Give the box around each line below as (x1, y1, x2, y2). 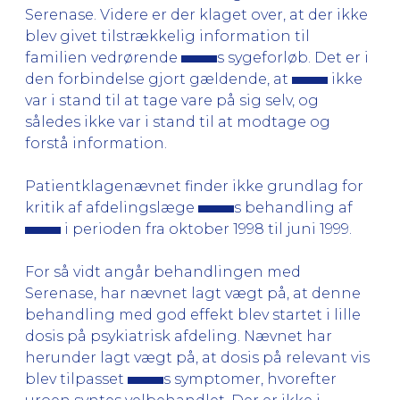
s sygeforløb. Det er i (217, 48, 369, 66)
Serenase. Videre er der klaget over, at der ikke (25, 5, 368, 23)
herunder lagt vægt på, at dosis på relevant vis (25, 348, 370, 366)
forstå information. (25, 134, 167, 152)
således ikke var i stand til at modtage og (25, 112, 330, 130)
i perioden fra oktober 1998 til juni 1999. (61, 220, 352, 237)
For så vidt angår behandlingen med (25, 262, 301, 280)
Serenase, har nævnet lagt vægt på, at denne (25, 284, 361, 302)
